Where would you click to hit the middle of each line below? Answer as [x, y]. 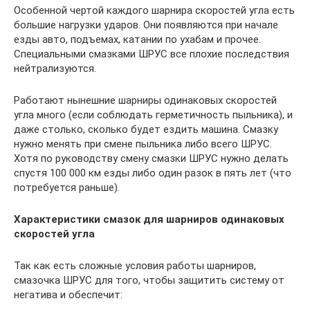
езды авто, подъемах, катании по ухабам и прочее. [137, 39]
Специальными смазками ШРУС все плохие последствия [152, 54]
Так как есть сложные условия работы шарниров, [135, 265]
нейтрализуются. [55, 68]
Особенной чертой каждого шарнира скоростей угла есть [154, 10]
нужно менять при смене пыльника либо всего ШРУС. [143, 144]
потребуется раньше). [67, 187]
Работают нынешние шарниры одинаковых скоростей [145, 100]
